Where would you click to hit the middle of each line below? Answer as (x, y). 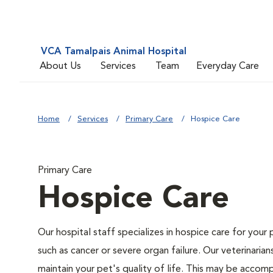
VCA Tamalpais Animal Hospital (114, 52)
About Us (60, 66)
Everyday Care (228, 66)
